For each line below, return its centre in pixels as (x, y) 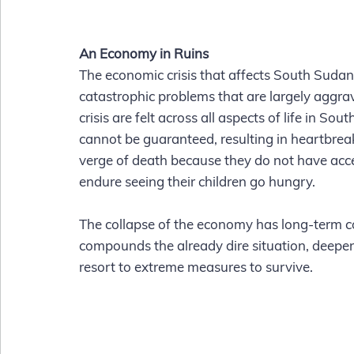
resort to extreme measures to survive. (196, 267)
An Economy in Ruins (144, 54)
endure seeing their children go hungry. (200, 182)
